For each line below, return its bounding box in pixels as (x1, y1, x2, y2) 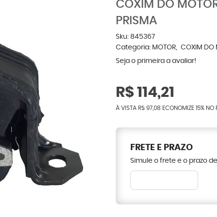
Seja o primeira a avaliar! (116, 58, 196, 64)
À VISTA (116, 105, 138, 111)
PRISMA (116, 15, 157, 27)
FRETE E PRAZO (130, 143, 193, 152)
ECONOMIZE (161, 105, 196, 111)
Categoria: (116, 44, 151, 51)
